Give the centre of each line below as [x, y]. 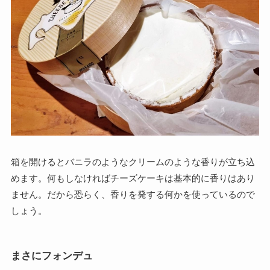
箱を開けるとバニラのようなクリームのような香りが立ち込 [133, 162]
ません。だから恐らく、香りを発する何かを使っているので [133, 195]
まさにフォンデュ [52, 255]
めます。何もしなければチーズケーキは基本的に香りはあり [133, 178]
